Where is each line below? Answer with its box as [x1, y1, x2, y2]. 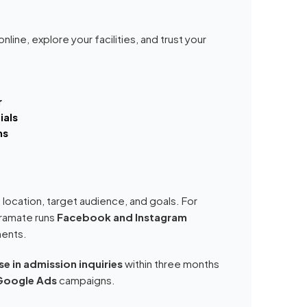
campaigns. [57, 273, 116, 286]
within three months [123, 256, 220, 270]
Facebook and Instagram [57, 210, 188, 223]
